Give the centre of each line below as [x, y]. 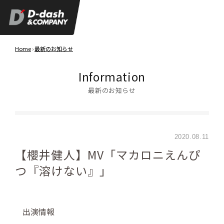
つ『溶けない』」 [63, 171]
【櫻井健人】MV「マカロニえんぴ [108, 155]
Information [112, 77]
